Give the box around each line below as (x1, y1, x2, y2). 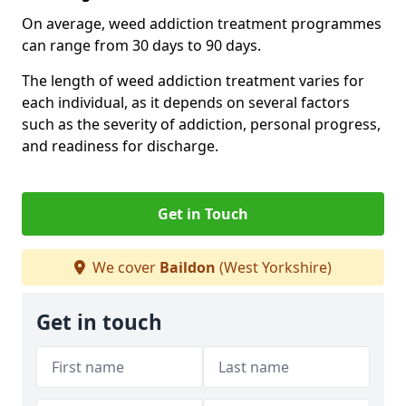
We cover (89, 257, 159, 277)
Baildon (159, 257, 216, 277)
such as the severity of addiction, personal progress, (22, 114, 381, 134)
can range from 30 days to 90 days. (22, 35, 261, 55)
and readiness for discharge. (22, 136, 218, 156)
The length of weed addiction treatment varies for (22, 71, 364, 91)
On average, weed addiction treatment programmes (22, 14, 382, 34)
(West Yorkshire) (216, 257, 332, 277)
